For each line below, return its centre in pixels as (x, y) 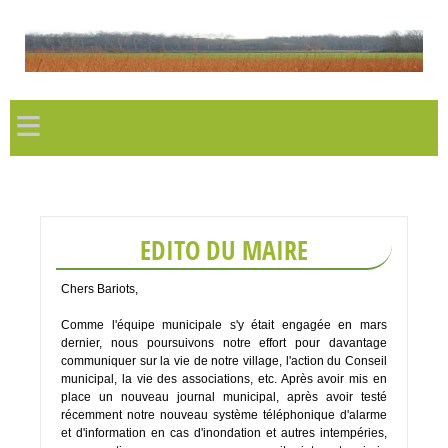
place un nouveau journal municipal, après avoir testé (224, 397)
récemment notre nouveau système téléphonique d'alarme (224, 415)
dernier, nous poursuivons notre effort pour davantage (224, 343)
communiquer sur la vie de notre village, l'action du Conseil (224, 361)
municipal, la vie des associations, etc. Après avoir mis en (224, 379)
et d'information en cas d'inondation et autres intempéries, (224, 433)
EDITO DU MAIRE (224, 250)
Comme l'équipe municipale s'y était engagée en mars (224, 325)
